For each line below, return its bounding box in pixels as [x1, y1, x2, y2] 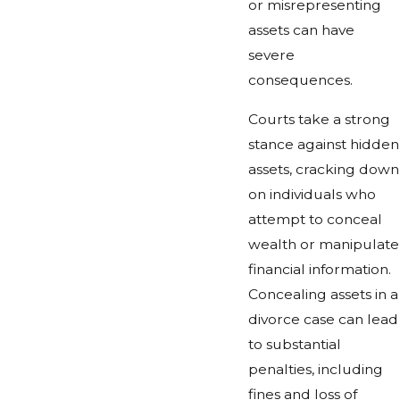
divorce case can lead [247, 310, 398, 328]
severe [247, 46, 295, 64]
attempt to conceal [247, 210, 382, 228]
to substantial [247, 335, 341, 353]
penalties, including [247, 360, 383, 378]
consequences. [247, 71, 353, 89]
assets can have [247, 21, 354, 39]
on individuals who [247, 185, 376, 203]
